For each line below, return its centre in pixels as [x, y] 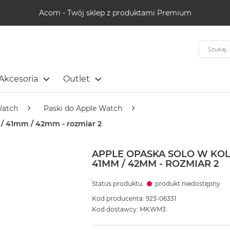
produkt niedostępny [187, 184]
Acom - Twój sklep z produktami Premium [115, 13]
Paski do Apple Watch [83, 109]
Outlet [76, 79]
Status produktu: [118, 184]
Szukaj [210, 45]
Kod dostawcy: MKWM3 [129, 209]
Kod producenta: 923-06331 [134, 199]
